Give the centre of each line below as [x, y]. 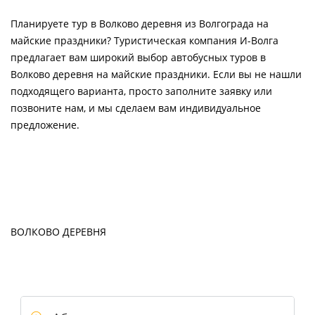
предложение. [45, 125]
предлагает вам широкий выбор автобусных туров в [138, 57]
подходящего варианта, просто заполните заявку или [141, 91]
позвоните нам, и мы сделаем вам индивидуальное [136, 108]
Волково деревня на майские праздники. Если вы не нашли [156, 74]
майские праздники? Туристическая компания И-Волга [144, 40]
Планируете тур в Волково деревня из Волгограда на [140, 24]
